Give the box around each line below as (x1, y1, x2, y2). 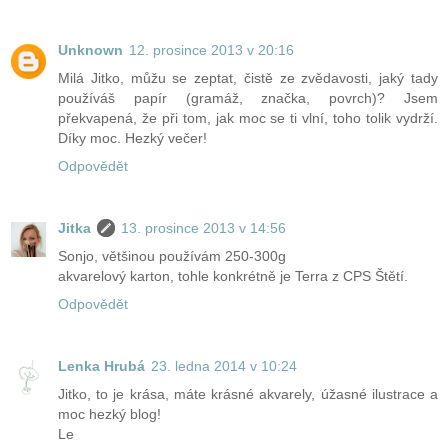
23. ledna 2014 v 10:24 (151, 357, 297, 374)
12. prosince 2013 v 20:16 (129, 41, 294, 58)
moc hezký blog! (58, 405, 161, 422)
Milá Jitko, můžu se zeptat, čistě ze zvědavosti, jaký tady (58, 69, 438, 86)
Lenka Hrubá (58, 357, 145, 374)
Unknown (58, 41, 123, 58)
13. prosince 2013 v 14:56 (121, 219, 286, 236)
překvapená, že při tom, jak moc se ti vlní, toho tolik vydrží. (58, 109, 438, 126)
